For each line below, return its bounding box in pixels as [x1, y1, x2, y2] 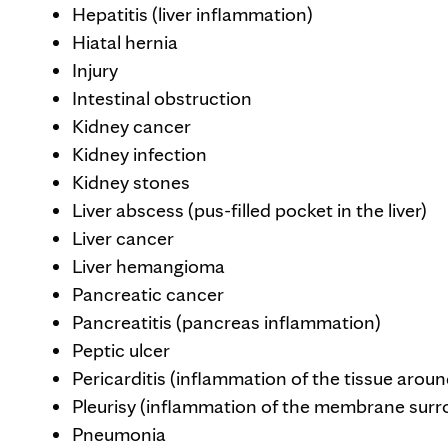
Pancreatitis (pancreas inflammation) [72, 310, 381, 334]
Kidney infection [72, 142, 207, 166]
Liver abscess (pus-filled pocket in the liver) [72, 198, 427, 222]
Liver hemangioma [72, 254, 225, 278]
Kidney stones [72, 170, 190, 194]
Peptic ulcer [72, 338, 170, 362]
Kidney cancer [72, 114, 191, 138]
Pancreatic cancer [72, 282, 224, 306]
